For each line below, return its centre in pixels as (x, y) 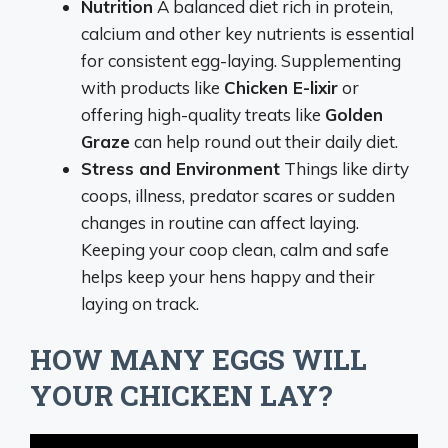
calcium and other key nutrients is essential (247, 33)
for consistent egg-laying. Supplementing (241, 60)
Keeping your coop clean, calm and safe (235, 249)
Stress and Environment (180, 168)
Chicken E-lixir (281, 87)
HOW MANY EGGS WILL (198, 360)
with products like (152, 87)
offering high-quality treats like (203, 114)
